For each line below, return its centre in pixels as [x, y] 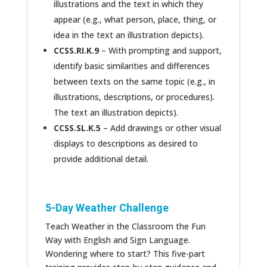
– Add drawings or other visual [161, 128]
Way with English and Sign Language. [117, 240]
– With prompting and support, [160, 51]
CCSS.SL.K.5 [77, 128]
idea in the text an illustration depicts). [128, 35]
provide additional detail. [101, 159]
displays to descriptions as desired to [125, 144]
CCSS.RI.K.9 [76, 51]
